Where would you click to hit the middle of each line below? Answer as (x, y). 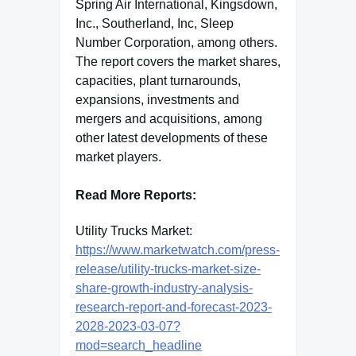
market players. (118, 157)
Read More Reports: (136, 195)
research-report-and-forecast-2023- (174, 308)
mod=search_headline (139, 346)
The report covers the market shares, (178, 61)
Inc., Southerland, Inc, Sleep (155, 23)
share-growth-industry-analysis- (164, 288)
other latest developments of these (172, 137)
